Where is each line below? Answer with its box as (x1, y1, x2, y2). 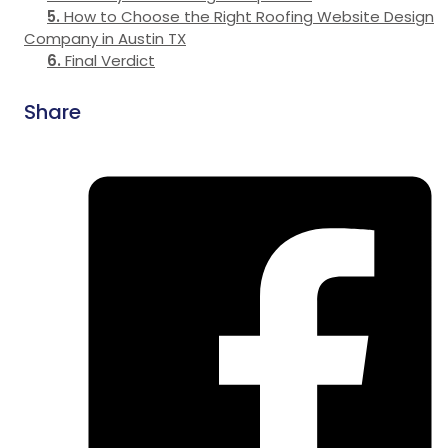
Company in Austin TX (24, 28, 186, 50)
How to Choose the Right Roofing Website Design (64, 6, 434, 28)
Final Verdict (65, 50, 155, 72)
